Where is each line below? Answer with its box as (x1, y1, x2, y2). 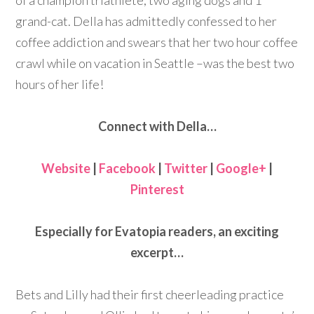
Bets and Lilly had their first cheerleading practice (15, 287, 285, 303)
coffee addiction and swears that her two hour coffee (15, 34, 299, 50)
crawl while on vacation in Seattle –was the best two (15, 55, 295, 71)
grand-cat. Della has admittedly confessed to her (15, 13, 278, 29)
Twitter (164, 161, 207, 177)
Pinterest (130, 182, 184, 198)
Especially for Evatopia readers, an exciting (35, 224, 279, 240)
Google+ (216, 161, 266, 177)
